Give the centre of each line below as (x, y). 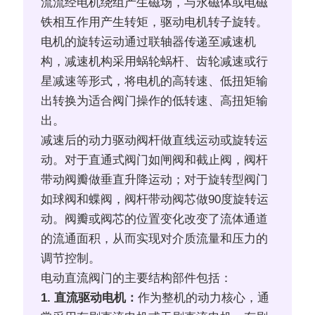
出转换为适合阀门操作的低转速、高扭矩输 (155, 101)
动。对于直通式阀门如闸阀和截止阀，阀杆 (155, 160)
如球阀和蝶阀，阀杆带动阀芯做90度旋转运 (155, 200)
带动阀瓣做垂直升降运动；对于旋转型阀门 (155, 180)
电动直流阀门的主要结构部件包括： (137, 278)
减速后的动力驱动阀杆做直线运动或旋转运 (155, 141)
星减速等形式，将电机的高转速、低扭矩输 (155, 82)
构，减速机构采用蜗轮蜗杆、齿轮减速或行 (155, 62)
